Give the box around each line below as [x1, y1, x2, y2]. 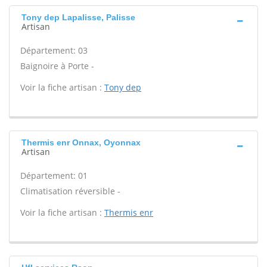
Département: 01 [20, 170, 88, 181]
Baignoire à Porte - [20, 60, 94, 72]
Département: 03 [20, 45, 88, 56]
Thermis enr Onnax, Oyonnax [21, 138, 141, 147]
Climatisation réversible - [20, 185, 120, 197]
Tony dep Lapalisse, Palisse [21, 13, 135, 22]
